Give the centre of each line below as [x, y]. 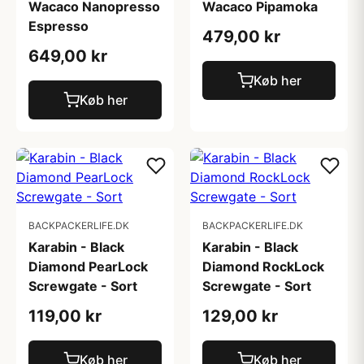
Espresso [58, 26]
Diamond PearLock [88, 266]
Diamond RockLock [263, 266]
